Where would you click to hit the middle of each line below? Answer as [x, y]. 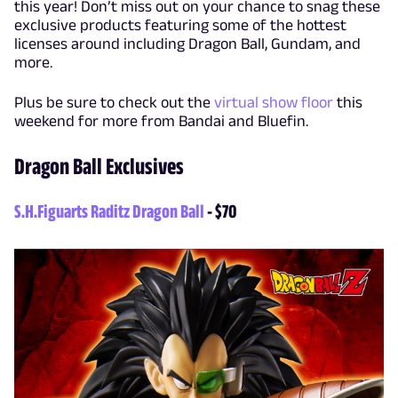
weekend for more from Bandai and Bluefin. [161, 121]
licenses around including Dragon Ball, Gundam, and [187, 44]
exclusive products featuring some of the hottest [180, 25]
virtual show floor [274, 102]
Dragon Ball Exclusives [99, 166]
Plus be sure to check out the [114, 102]
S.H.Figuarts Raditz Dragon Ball [109, 211]
